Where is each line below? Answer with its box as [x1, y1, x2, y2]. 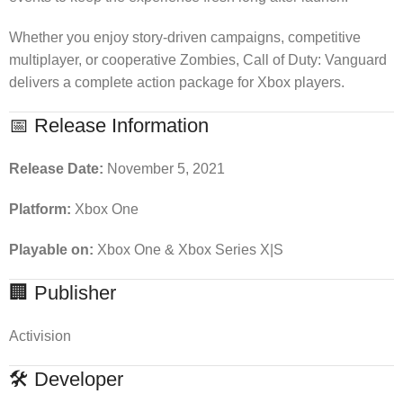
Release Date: [9, 160, 103, 176]
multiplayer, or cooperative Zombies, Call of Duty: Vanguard [9, 51, 387, 67]
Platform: [9, 201, 71, 217]
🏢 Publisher [9, 281, 116, 304]
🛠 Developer [9, 367, 123, 390]
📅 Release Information [9, 113, 209, 137]
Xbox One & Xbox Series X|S [94, 241, 283, 257]
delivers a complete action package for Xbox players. [9, 74, 345, 90]
